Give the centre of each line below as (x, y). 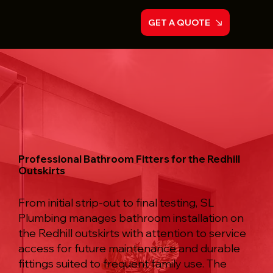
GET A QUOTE (179, 23)
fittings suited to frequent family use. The (122, 263)
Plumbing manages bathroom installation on (131, 218)
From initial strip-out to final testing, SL (116, 202)
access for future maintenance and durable (129, 248)
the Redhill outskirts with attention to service (132, 233)
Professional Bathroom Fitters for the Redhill (129, 158)
